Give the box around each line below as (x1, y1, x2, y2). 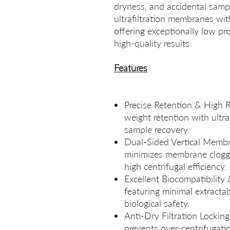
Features (114, 62, 147, 73)
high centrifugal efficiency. (124, 161, 226, 172)
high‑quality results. (114, 37, 194, 49)
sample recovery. (124, 124, 189, 135)
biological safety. (124, 198, 189, 209)
